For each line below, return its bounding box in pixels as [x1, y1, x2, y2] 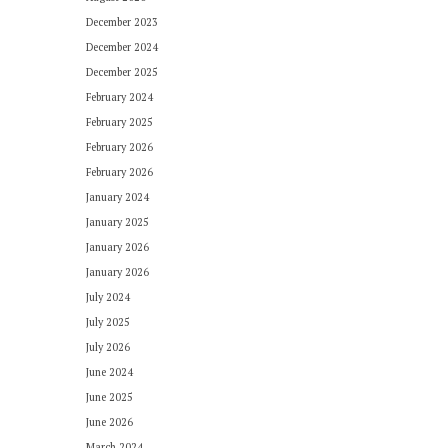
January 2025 [86, 215, 149, 229]
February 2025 [86, 115, 153, 129]
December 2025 [86, 65, 158, 79]
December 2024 [86, 40, 158, 54]
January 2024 [86, 190, 149, 204]
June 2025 [86, 390, 133, 404]
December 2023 [86, 15, 158, 29]
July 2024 [86, 290, 130, 304]
